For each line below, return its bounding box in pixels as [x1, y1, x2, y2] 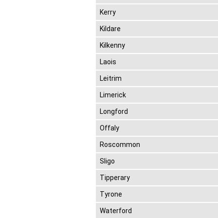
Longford [100, 107, 128, 115]
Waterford [100, 206, 132, 215]
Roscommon [100, 140, 140, 148]
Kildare [100, 24, 121, 33]
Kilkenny [100, 41, 125, 49]
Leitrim [100, 74, 122, 82]
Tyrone [100, 190, 122, 198]
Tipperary [100, 173, 130, 182]
